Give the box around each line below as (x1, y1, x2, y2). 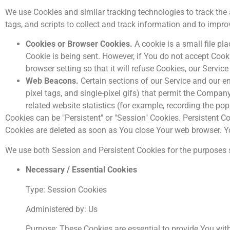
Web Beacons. (26, 76, 79, 86)
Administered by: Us (26, 204, 98, 214)
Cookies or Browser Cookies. (26, 39, 132, 49)
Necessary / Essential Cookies (26, 165, 137, 175)
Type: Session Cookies (26, 184, 107, 195)
